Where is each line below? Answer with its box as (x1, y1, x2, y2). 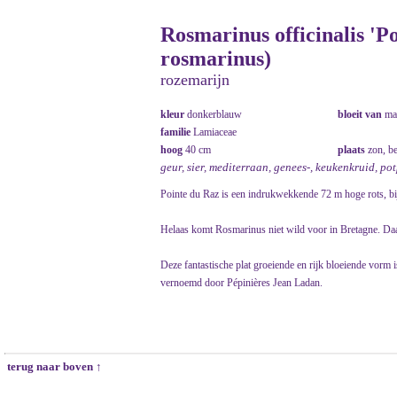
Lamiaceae (193, 126, 237, 138)
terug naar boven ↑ (4, 360, 102, 373)
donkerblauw (187, 108, 242, 121)
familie (160, 126, 193, 138)
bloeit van (338, 108, 385, 121)
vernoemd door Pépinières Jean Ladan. (160, 276, 323, 289)
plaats (338, 144, 368, 156)
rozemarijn (160, 71, 230, 89)
